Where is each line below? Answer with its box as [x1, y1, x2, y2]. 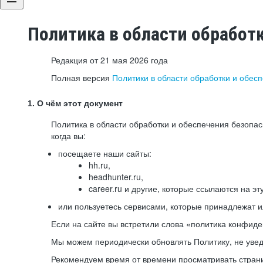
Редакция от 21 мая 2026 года [51, 54, 168, 66]
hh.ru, [89, 159, 110, 171]
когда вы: [51, 130, 86, 141]
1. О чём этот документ [28, 99, 123, 108]
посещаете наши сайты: [58, 147, 151, 159]
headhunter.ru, [89, 171, 143, 183]
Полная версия [51, 72, 112, 83]
